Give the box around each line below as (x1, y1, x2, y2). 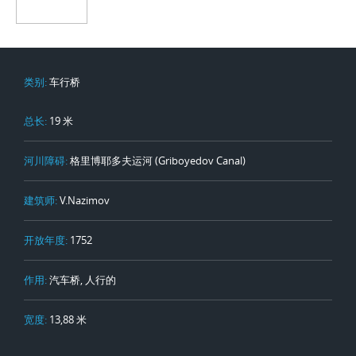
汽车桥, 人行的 (49, 273, 116, 287)
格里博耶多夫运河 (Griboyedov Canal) (70, 153, 246, 168)
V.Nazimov (60, 193, 110, 207)
